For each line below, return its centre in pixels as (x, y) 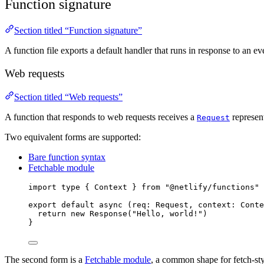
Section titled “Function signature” (78, 30)
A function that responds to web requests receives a (101, 117)
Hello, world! (167, 214)
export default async (78, 205)
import (45, 187)
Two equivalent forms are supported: (73, 137)
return (52, 214)
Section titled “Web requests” (68, 97)
